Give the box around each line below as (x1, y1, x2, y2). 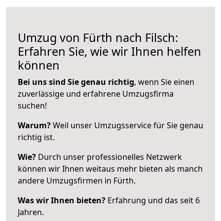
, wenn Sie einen (134, 76, 194, 87)
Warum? (18, 119, 51, 131)
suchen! (18, 100, 47, 111)
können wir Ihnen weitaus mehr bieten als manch (18, 163, 203, 174)
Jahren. (18, 206, 44, 218)
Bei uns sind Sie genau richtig (18, 76, 134, 87)
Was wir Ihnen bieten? (18, 194, 106, 206)
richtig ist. (18, 131, 55, 143)
